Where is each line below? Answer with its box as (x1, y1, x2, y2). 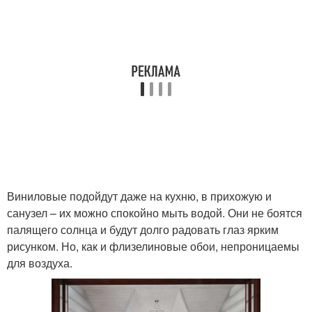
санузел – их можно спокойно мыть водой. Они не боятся (7, 204, 302, 221)
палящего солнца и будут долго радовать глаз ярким (7, 221, 279, 237)
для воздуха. (7, 254, 72, 271)
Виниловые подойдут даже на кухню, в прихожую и (7, 187, 272, 204)
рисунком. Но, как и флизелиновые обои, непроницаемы (7, 237, 299, 254)
